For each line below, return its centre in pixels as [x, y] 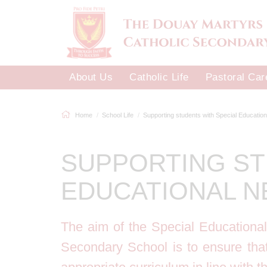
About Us [91, 77]
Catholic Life [159, 77]
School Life [118, 115]
